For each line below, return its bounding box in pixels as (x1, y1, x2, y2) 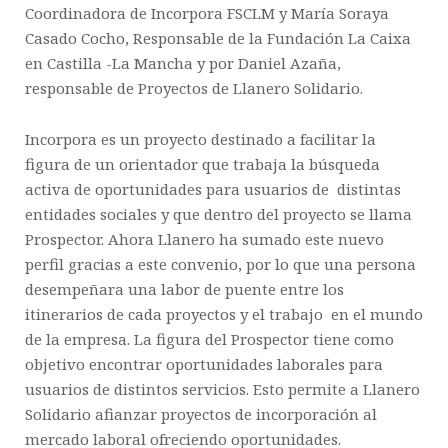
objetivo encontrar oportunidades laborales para (25, 354, 383, 374)
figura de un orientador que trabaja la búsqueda (25, 154, 380, 174)
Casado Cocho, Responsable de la (25, 28, 263, 48)
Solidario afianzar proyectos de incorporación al (25, 404, 377, 424)
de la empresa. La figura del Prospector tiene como (25, 329, 394, 349)
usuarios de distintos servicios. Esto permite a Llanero (25, 379, 420, 399)
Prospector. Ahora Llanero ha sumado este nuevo (25, 229, 384, 249)
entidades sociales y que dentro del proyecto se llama (25, 204, 412, 224)
